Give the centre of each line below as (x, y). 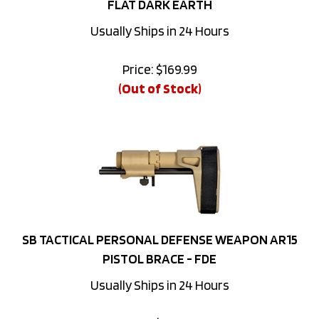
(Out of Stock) (159, 69)
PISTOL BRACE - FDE (159, 240)
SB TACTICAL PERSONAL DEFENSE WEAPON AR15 (159, 220)
